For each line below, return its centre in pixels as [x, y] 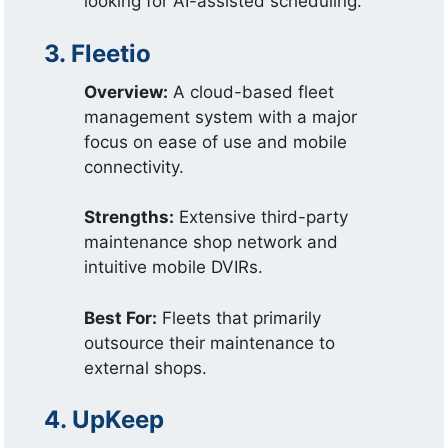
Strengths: [129, 217]
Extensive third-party [261, 217]
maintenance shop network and [211, 242]
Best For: [121, 317]
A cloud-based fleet [251, 91]
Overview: [126, 91]
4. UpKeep [104, 419]
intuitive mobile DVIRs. [174, 267]
